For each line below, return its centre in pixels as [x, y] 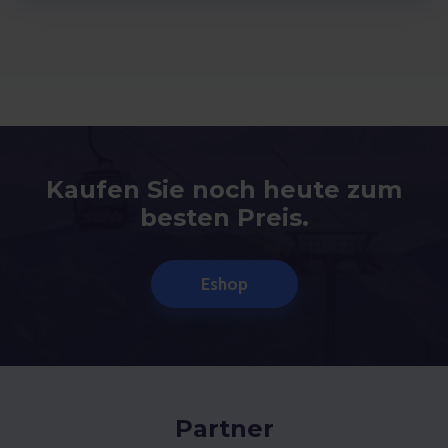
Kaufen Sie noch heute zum [224, 190]
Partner [224, 429]
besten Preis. [224, 218]
